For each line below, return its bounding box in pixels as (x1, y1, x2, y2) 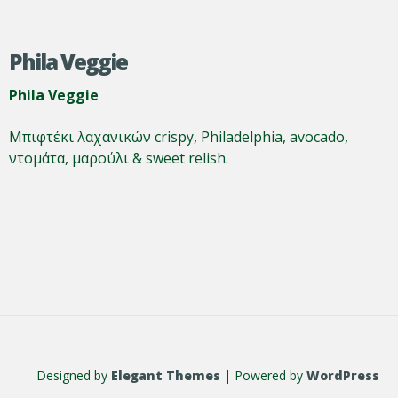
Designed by (36, 367, 111, 384)
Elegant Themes (111, 367, 220, 384)
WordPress (306, 367, 379, 384)
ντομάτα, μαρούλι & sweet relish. (9, 148, 228, 168)
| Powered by (220, 367, 306, 384)
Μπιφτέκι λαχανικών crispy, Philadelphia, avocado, (9, 127, 348, 147)
